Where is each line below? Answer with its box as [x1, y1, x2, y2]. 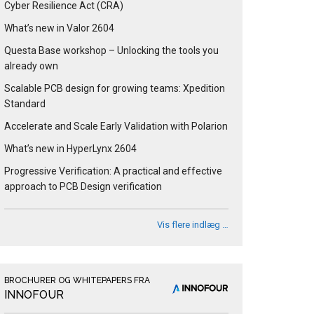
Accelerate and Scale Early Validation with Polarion [4, 121, 228, 132]
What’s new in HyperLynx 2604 [4, 143, 137, 155]
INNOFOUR [4, 288, 64, 302]
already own [4, 60, 58, 72]
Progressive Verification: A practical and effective [4, 165, 222, 177]
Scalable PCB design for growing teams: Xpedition [4, 83, 225, 95]
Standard [4, 98, 46, 110]
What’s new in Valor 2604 [4, 22, 114, 34]
